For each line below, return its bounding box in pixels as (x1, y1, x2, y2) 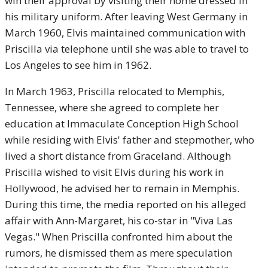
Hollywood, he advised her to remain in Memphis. (5, 181, 239, 195)
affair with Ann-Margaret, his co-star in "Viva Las (5, 214, 233, 227)
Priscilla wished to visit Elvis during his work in (5, 165, 224, 179)
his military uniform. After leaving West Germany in (5, 10, 248, 23)
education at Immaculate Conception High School (5, 117, 239, 130)
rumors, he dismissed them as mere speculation (5, 246, 232, 260)
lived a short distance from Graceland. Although (5, 149, 231, 163)
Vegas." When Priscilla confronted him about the (5, 230, 233, 243)
